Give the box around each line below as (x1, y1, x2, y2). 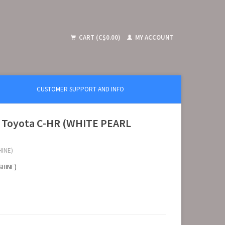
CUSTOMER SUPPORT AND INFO (36, 85, 124, 93)
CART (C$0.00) (77, 33, 122, 42)
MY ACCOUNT (134, 33, 174, 42)
